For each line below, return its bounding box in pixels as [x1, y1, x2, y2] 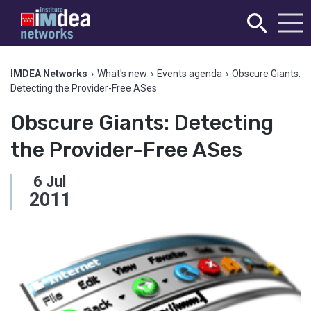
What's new [97, 68, 147, 79]
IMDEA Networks [10, 68, 87, 79]
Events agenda [157, 68, 222, 79]
